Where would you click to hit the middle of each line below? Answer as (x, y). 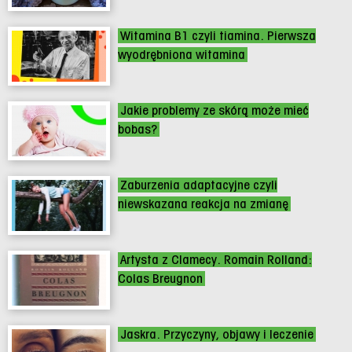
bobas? (137, 130)
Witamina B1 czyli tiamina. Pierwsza (218, 36)
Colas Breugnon (160, 279)
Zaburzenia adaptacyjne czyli (199, 185)
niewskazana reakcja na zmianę (203, 204)
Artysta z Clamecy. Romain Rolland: (216, 260)
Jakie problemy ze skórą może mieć (214, 111)
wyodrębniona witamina (181, 55)
